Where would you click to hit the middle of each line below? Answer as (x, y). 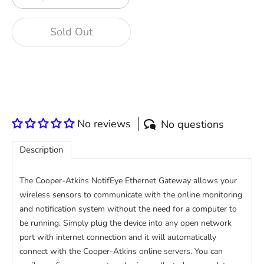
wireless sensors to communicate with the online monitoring (131, 195)
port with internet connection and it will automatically (118, 237)
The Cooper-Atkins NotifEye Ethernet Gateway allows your (128, 181)
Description (42, 150)
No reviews (104, 124)
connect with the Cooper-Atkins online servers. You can (121, 252)
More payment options (132, 99)
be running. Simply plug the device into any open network (126, 223)
